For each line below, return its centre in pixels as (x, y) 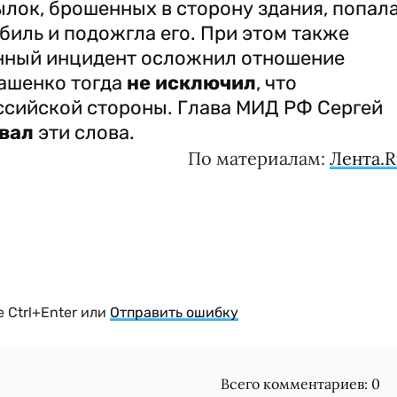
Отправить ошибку (174, 312)
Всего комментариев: (296, 384)
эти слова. (84, 132)
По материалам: (259, 158)
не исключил (191, 83)
